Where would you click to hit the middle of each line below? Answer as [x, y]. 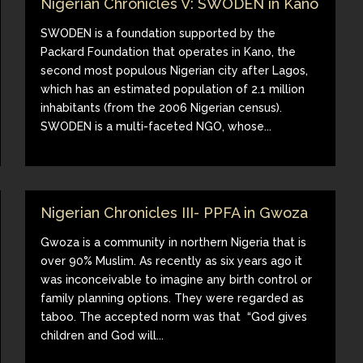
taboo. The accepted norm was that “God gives [174, 316]
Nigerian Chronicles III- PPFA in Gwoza [175, 212]
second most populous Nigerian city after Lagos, [175, 70]
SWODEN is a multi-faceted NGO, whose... [156, 126]
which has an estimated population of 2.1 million [173, 89]
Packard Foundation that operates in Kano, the [169, 51]
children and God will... [102, 335]
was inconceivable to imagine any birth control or [177, 279]
